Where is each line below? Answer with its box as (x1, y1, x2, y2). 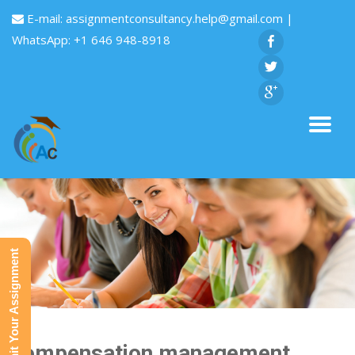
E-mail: (24, 10, 66, 26)
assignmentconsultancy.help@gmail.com (66, 10, 286, 26)
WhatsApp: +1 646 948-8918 (12, 32, 170, 48)
